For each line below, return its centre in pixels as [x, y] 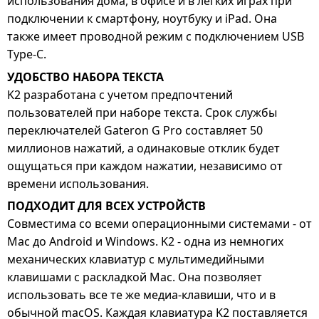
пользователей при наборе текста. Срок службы [142, 112]
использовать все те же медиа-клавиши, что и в [141, 294]
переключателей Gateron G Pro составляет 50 [135, 130]
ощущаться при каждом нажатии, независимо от [145, 166]
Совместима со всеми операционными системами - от [159, 223]
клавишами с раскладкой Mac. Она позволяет [135, 277]
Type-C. [27, 54]
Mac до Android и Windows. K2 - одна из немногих [145, 241]
